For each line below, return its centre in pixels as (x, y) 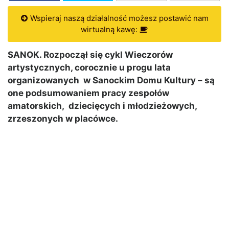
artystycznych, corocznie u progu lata (89, 68)
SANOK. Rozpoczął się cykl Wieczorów (90, 55)
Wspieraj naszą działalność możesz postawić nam (118, 18)
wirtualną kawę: (110, 30)
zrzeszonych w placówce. (63, 119)
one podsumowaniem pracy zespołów (88, 93)
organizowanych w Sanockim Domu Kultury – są (111, 81)
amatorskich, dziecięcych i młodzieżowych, (102, 106)
